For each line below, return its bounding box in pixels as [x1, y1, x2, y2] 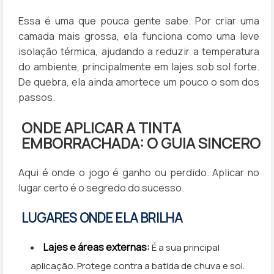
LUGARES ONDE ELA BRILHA [21, 209, 183, 227]
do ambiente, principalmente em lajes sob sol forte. [18, 59, 259, 73]
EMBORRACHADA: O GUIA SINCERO [21, 132, 261, 153]
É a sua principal [150, 241, 220, 254]
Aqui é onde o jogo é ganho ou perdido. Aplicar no [18, 165, 259, 179]
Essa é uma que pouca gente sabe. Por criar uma [18, 13, 259, 28]
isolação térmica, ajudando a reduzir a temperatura [18, 44, 259, 58]
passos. [18, 90, 55, 104]
